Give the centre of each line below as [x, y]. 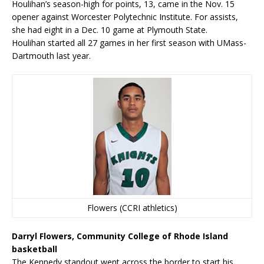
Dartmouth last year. [51, 56]
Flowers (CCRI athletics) [132, 208]
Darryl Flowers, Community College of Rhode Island [120, 236]
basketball [34, 249]
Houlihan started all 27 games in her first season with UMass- [129, 43]
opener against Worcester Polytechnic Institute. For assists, [125, 17]
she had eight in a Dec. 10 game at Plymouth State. [111, 30]
